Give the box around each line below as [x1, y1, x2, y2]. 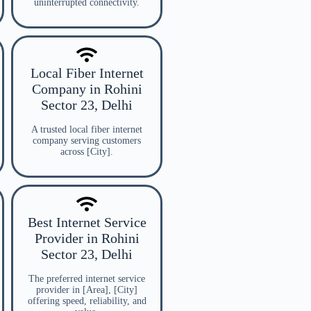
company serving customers [33, 135, 141, 146]
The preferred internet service [28, 274, 145, 284]
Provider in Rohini [34, 230, 140, 246]
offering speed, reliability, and [27, 296, 146, 306]
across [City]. [60, 146, 113, 157]
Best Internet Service [27, 215, 146, 230]
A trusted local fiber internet [31, 124, 142, 135]
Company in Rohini [31, 81, 142, 96]
